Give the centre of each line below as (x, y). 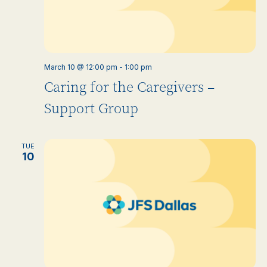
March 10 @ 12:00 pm (80, 67)
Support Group (91, 109)
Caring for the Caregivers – (129, 87)
